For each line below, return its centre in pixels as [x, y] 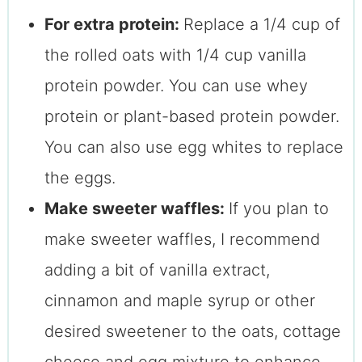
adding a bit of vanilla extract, [157, 269]
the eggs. [80, 177]
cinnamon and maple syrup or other [179, 300]
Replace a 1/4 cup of [261, 24]
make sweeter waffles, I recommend [182, 239]
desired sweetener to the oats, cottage [192, 331]
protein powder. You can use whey [176, 85]
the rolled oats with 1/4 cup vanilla [175, 55]
